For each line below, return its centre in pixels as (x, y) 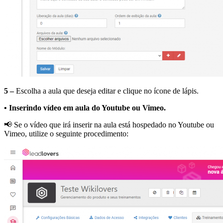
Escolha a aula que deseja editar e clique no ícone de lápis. (106, 91)
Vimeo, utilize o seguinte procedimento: (66, 134)
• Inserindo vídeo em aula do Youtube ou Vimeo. (85, 108)
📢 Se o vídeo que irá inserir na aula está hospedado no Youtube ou (109, 125)
